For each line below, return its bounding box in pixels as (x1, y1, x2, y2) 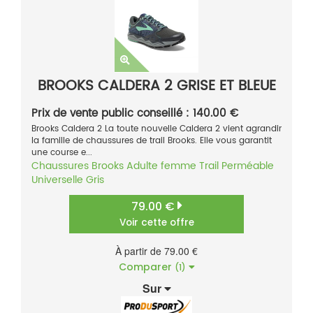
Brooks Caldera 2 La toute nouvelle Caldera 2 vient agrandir (31, 122, 282, 136)
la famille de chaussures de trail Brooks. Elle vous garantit (31, 134, 272, 148)
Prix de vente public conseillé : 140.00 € (31, 105, 238, 123)
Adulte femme (126, 158, 196, 175)
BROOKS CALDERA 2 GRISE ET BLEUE (37, 75, 276, 99)
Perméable (221, 158, 274, 175)
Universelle (31, 172, 83, 189)
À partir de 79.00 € (115, 244, 198, 259)
